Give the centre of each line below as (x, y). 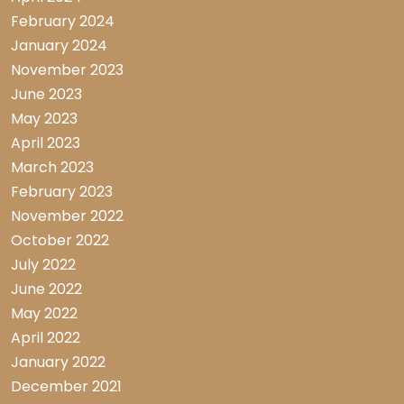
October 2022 (60, 241)
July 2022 (43, 265)
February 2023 (62, 192)
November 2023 (67, 70)
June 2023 (46, 95)
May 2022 (44, 314)
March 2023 (52, 168)
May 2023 (44, 119)
